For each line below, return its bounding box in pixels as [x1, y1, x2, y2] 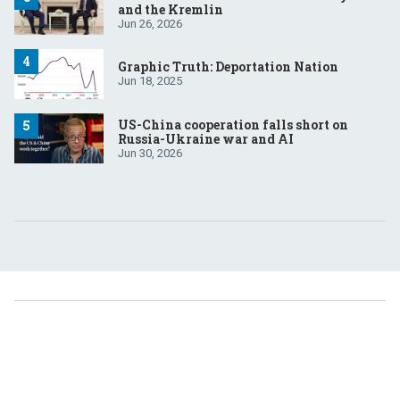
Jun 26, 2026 [118, 17, 182, 31]
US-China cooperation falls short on [118, 115, 348, 133]
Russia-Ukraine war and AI [118, 129, 294, 147]
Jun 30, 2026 [118, 146, 182, 160]
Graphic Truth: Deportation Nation [118, 58, 338, 76]
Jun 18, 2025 [118, 74, 182, 88]
